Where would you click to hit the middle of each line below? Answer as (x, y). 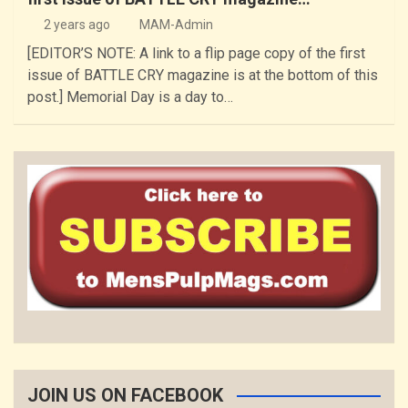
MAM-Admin (176, 25)
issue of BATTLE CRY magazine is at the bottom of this (203, 76)
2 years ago (76, 25)
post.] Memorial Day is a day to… (130, 97)
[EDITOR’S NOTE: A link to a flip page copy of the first (196, 54)
